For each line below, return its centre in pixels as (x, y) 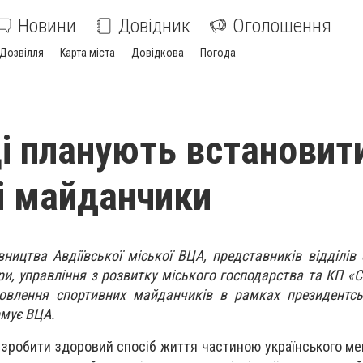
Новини (47, 26)
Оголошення (282, 26)
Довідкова (158, 53)
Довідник (154, 26)
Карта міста (88, 53)
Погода (218, 53)
